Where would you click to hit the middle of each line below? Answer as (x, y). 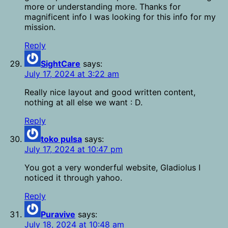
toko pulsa (61, 139)
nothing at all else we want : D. (83, 103)
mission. (40, 27)
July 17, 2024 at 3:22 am (72, 74)
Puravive (58, 215)
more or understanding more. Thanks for (103, 7)
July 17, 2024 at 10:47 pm (74, 149)
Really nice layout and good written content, (110, 92)
